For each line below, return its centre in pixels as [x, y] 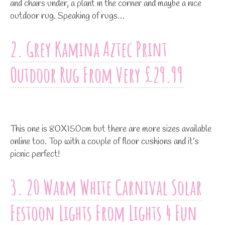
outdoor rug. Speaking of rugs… [67, 16]
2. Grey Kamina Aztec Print [89, 49]
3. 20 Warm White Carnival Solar [106, 187]
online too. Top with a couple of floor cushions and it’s [104, 141]
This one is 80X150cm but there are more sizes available [111, 129]
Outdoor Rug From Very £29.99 [97, 74]
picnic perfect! [35, 154]
